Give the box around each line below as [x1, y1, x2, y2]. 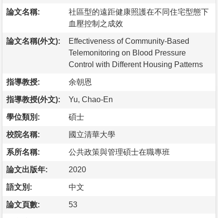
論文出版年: [6, 165, 48, 174]
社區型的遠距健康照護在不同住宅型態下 [69, 7, 209, 16]
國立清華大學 [69, 130, 115, 139]
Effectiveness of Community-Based [69, 36, 189, 45]
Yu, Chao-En [69, 95, 113, 104]
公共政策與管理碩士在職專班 [69, 147, 170, 156]
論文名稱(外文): [6, 36, 60, 45]
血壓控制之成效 [69, 19, 123, 28]
